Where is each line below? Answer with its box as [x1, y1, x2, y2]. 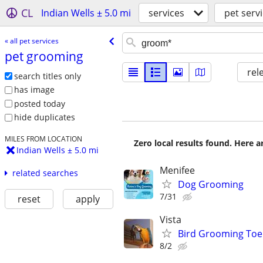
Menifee [160, 164, 195, 177]
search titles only [14, 70, 81, 82]
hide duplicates [14, 112, 75, 123]
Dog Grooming [178, 178, 244, 191]
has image [14, 84, 55, 96]
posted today [14, 97, 65, 109]
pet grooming [4, 48, 83, 65]
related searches [12, 167, 78, 179]
